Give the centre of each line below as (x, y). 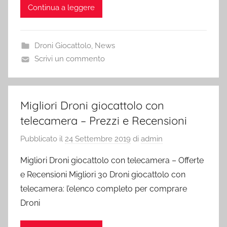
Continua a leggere (61, 7)
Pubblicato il (43, 139)
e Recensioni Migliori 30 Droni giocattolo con (103, 174)
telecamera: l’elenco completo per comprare (104, 188)
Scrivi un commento (69, 59)
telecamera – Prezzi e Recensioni (104, 121)
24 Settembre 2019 (98, 139)
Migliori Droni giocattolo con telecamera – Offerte (112, 160)
